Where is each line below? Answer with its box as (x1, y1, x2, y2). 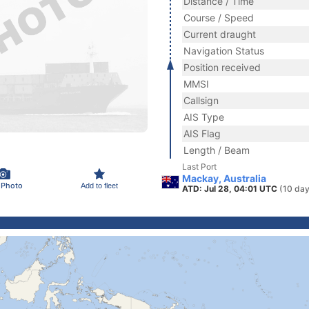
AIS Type (183, 111, 224, 123)
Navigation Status (183, 45, 264, 57)
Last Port (182, 161, 217, 172)
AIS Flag (183, 128, 221, 139)
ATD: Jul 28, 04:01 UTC (182, 183, 279, 194)
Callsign (183, 94, 219, 106)
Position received (183, 61, 261, 73)
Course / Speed (183, 12, 254, 23)
